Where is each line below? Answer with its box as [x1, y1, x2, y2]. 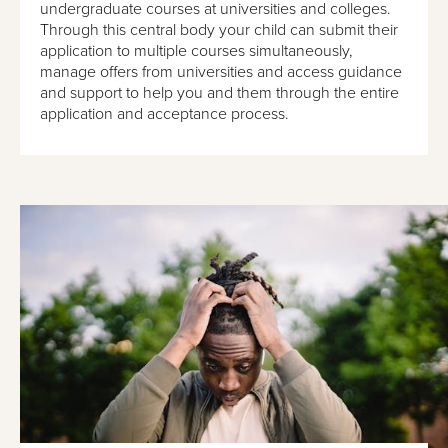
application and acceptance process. [40, 103, 289, 124]
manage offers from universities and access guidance [40, 61, 402, 82]
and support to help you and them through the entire [40, 82, 399, 103]
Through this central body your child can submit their [40, 19, 398, 40]
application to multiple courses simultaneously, [40, 40, 353, 61]
